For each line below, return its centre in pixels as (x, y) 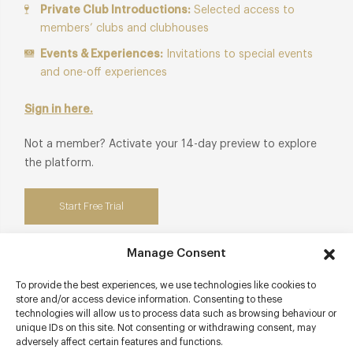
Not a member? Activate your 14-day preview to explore (171, 144)
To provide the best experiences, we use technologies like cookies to (166, 285)
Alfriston (65, 346)
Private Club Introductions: (115, 10)
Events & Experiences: (102, 54)
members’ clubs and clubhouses (124, 28)
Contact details (84, 297)
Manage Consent (176, 253)
